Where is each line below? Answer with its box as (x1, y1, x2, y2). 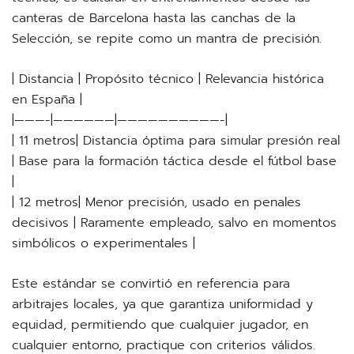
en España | (12, 90, 82, 109)
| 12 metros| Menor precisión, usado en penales (12, 193, 301, 212)
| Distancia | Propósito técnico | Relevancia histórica (12, 70, 324, 88)
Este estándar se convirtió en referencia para (12, 274, 290, 293)
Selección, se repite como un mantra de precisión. (12, 29, 322, 48)
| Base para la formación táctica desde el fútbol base (12, 152, 337, 171)
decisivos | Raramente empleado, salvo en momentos (12, 213, 337, 232)
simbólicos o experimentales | (12, 234, 195, 253)
